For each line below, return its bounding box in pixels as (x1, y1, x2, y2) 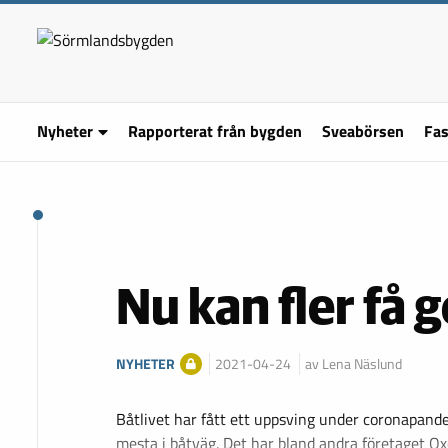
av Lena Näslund (304, 353, 402, 375)
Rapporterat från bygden (127, 119, 302, 143)
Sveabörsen (321, 119, 404, 143)
